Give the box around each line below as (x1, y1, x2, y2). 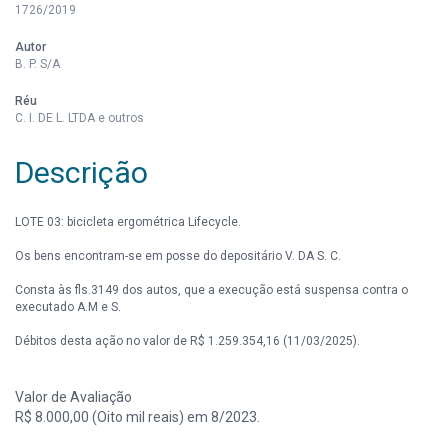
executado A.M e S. (15, 300, 121, 314)
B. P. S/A (15, 57, 60, 71)
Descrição (15, 155, 148, 190)
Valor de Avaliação (15, 389, 132, 405)
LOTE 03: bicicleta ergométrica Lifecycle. (15, 215, 241, 229)
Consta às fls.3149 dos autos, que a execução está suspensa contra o (15, 283, 408, 297)
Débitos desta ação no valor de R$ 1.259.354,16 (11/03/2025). (15, 334, 360, 348)
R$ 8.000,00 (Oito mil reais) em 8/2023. (15, 409, 260, 425)
